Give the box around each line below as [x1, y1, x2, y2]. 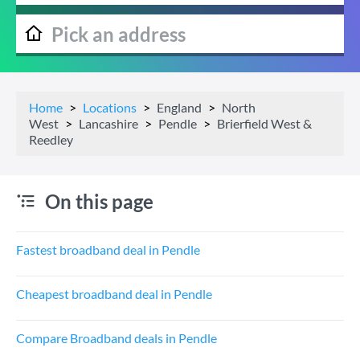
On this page [45, 190, 153, 213]
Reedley [29, 132, 73, 147]
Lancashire [79, 116, 138, 131]
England [157, 100, 202, 115]
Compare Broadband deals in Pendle [16, 330, 217, 346]
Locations [83, 100, 137, 115]
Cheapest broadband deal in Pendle [16, 286, 212, 301]
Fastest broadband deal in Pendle [16, 242, 200, 257]
